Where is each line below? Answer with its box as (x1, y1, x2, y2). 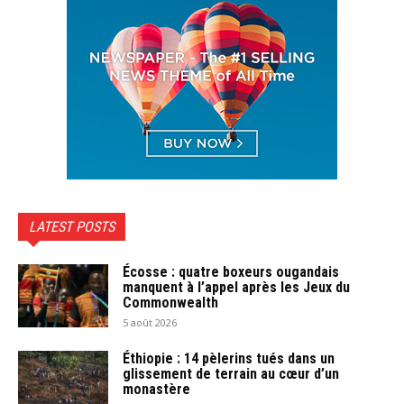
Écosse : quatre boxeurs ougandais (123, 263, 339, 280)
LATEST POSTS (29, 218, 115, 235)
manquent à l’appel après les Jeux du (123, 279, 350, 296)
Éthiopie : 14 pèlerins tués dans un (123, 350, 335, 367)
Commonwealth (123, 294, 218, 311)
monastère (123, 381, 190, 398)
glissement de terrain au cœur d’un (123, 365, 339, 382)
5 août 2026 (123, 316, 177, 329)
